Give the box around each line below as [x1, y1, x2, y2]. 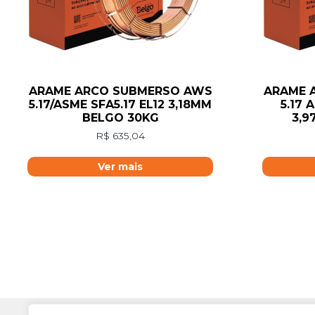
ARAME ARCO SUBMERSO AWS [28, 84, 212, 98]
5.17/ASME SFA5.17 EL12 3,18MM [29, 98, 212, 112]
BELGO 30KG [82, 111, 159, 125]
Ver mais [98, 160, 143, 174]
